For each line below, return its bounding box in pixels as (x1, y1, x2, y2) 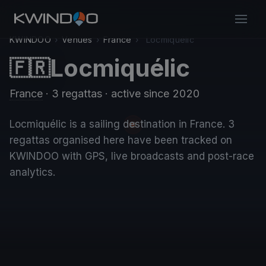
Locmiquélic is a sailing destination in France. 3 (9, 118, 235, 130)
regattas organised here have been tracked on (9, 134, 232, 146)
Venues (62, 34, 93, 45)
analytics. (9, 166, 55, 178)
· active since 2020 (102, 87, 199, 100)
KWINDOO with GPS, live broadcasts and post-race (9, 150, 254, 162)
